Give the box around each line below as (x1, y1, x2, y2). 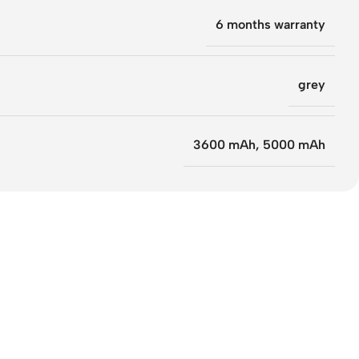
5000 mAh (263, 137, 325, 152)
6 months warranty (216, 17, 325, 32)
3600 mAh (193, 137, 256, 152)
